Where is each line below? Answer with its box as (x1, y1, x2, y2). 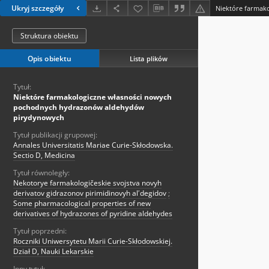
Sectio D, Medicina (13, 150, 75, 161)
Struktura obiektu (20, 31, 78, 41)
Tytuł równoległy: (13, 168, 70, 178)
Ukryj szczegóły (11, 3, 64, 14)
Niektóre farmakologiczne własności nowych (13, 92, 172, 103)
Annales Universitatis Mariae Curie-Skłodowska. (13, 140, 173, 151)
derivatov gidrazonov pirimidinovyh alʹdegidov (13, 188, 166, 199)
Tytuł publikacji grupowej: (13, 130, 97, 141)
